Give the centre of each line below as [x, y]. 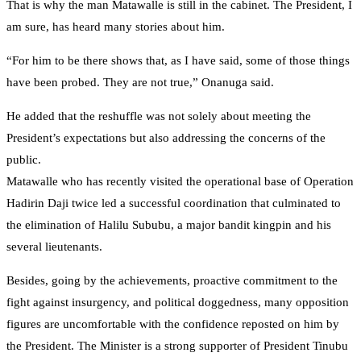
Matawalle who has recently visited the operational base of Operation [180, 182]
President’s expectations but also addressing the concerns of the [166, 138]
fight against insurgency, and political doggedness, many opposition [178, 303]
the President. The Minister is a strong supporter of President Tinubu [177, 346]
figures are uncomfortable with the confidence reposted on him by [173, 324]
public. [24, 160]
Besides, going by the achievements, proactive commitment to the [172, 281]
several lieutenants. [54, 247]
